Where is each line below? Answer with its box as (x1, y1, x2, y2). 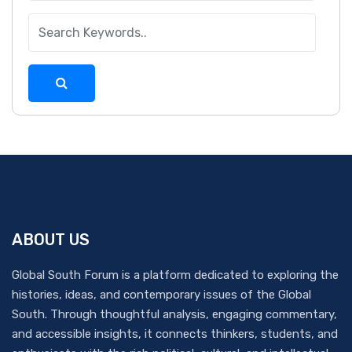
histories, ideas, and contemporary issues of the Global (12, 288, 311, 302)
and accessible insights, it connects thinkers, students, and (12, 327, 338, 342)
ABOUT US (12, 230, 90, 250)
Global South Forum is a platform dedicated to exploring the (12, 268, 339, 283)
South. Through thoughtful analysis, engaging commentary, (12, 307, 337, 322)
